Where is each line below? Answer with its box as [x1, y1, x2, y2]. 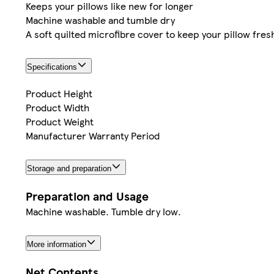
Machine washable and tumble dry [26, 13, 175, 28]
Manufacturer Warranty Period [26, 128, 160, 143]
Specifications [27, 62, 77, 72]
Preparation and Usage [26, 187, 149, 204]
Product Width [26, 100, 89, 115]
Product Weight [26, 114, 94, 129]
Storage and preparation [27, 164, 111, 174]
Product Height [26, 86, 92, 101]
